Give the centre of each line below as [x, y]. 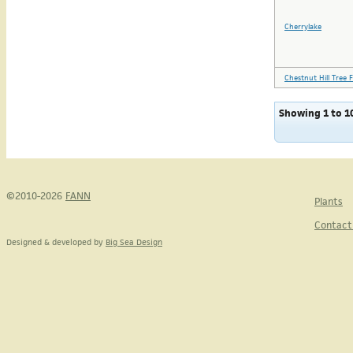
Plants [329, 201]
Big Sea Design [134, 242]
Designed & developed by [56, 242]
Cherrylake [303, 26]
